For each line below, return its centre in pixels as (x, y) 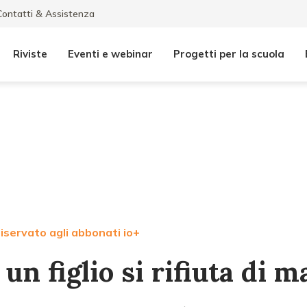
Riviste (30, 54)
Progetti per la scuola (229, 54)
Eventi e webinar (110, 54)
